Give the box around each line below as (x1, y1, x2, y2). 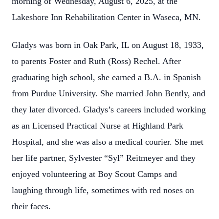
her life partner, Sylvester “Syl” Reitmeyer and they (12, 153, 196, 163)
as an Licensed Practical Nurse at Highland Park (12, 121, 183, 131)
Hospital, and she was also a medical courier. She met (12, 137, 203, 147)
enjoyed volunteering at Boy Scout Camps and (12, 169, 177, 179)
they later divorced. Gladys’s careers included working (12, 105, 206, 114)
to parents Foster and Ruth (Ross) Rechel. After (12, 56, 181, 66)
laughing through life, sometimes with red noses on (12, 185, 194, 195)
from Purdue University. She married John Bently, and (12, 88, 205, 98)
